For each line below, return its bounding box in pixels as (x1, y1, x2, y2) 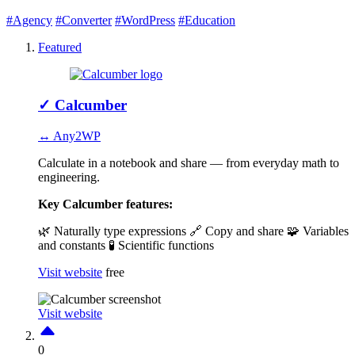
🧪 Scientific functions (109, 238, 214, 252)
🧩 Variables (287, 223, 349, 238)
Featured (38, 40, 82, 55)
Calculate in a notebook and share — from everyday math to (38, 155, 339, 170)
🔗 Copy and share (189, 223, 287, 238)
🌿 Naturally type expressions (38, 223, 189, 238)
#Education (178, 13, 235, 28)
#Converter (55, 13, 112, 28)
